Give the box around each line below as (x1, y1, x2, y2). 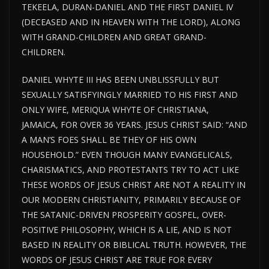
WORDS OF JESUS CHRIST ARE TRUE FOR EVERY (22, 254, 212, 266)
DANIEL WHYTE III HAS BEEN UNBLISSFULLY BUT (22, 74, 219, 86)
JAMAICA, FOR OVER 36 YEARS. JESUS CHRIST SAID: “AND (22, 119, 247, 131)
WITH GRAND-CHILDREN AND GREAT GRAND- (22, 31, 207, 43)
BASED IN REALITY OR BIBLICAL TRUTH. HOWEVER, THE (22, 239, 246, 251)
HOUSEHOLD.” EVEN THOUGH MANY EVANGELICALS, (22, 149, 232, 161)
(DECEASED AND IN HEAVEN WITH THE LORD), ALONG (22, 16, 240, 28)
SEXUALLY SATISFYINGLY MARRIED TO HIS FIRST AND (22, 89, 238, 101)
